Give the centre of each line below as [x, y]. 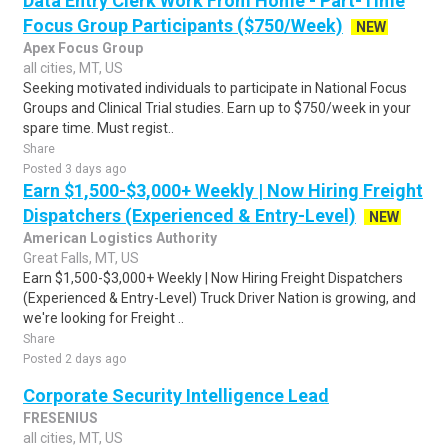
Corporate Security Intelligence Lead [176, 395]
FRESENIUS [60, 418]
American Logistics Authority [120, 238]
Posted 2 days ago [74, 359]
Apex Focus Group [83, 48]
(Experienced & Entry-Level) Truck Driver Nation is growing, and [219, 298]
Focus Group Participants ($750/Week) [183, 25]
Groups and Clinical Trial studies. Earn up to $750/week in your [217, 108]
